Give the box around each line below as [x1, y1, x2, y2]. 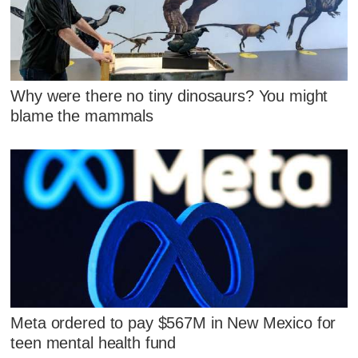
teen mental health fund [10, 334, 177, 352]
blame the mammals [10, 106, 153, 125]
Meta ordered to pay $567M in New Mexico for [10, 314, 336, 332]
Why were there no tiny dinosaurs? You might [10, 86, 328, 105]
